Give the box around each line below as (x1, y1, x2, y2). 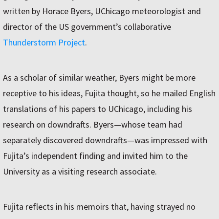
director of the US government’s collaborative (3, 21, 171, 32)
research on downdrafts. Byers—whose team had (3, 119, 182, 130)
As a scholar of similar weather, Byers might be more (3, 72, 196, 83)
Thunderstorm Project (3, 37, 85, 48)
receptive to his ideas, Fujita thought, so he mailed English (3, 88, 216, 99)
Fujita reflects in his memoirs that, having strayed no (3, 201, 196, 212)
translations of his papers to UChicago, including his (3, 103, 192, 114)
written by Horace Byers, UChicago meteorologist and (3, 5, 201, 17)
